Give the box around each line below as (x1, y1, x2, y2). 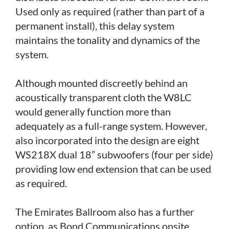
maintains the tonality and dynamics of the (15, 33, 200, 46)
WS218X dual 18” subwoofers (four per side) (15, 148, 213, 161)
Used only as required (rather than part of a (15, 5, 204, 17)
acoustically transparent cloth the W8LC (15, 90, 192, 103)
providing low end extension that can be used (15, 162, 211, 175)
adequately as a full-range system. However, (15, 119, 207, 132)
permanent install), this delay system (15, 19, 174, 32)
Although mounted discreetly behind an (15, 76, 188, 89)
